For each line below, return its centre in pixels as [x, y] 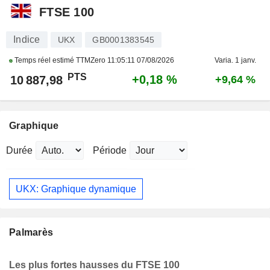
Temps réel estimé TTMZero [60, 60]
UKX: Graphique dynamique [76, 189]
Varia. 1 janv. [235, 60]
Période [110, 150]
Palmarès [31, 233]
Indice [27, 39]
